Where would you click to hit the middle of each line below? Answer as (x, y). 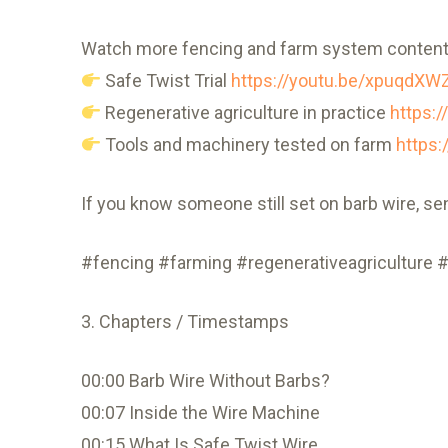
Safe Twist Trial (166, 80)
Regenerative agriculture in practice (246, 112)
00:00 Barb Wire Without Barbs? (205, 380)
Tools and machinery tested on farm (249, 144)
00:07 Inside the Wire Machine (200, 412)
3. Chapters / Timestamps (184, 321)
